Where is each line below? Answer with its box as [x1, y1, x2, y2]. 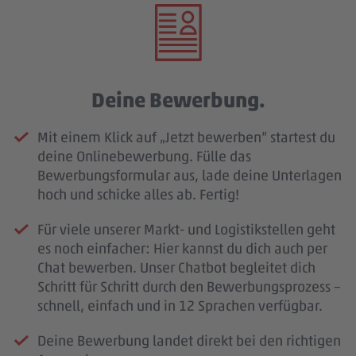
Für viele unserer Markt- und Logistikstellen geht [37, 221, 335, 238]
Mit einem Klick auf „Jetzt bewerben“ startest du [37, 129, 335, 146]
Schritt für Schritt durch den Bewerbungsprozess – [37, 278, 341, 296]
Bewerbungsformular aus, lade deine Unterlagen [37, 167, 342, 184]
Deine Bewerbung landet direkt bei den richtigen [37, 332, 341, 350]
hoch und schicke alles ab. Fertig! [37, 186, 239, 203]
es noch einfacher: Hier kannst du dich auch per [37, 240, 327, 257]
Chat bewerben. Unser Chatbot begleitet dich [37, 259, 315, 277]
